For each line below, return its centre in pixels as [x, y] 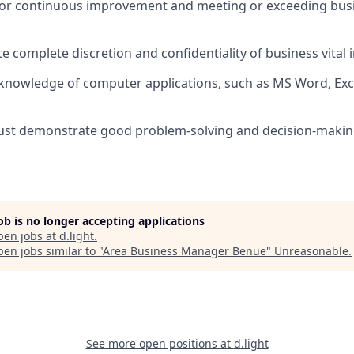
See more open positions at [160, 344]
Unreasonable [311, 251]
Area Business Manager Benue [185, 251]
